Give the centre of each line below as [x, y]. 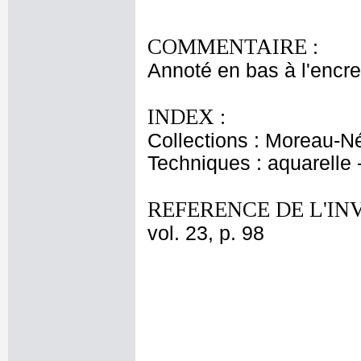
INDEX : [187, 117]
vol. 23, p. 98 [206, 233]
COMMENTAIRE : [233, 47]
